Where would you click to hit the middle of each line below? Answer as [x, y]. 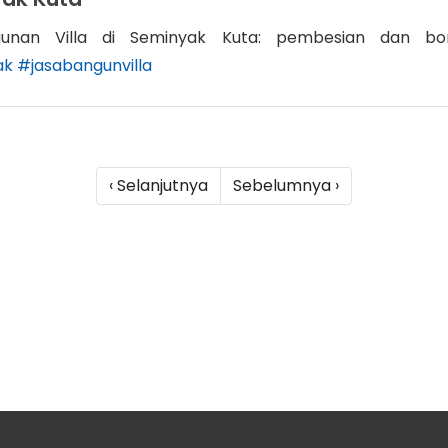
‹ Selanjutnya [158, 185]
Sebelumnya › [286, 185]
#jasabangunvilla [84, 65]
